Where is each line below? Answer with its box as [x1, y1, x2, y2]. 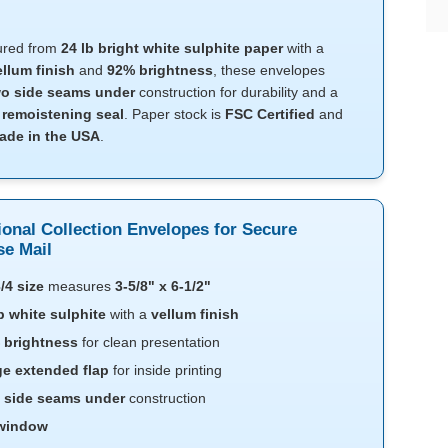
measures [43, 278, 115, 295]
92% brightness [106, 62, 213, 79]
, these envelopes [212, 62, 325, 79]
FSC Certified [224, 106, 315, 123]
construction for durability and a [134, 84, 338, 101]
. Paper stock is [123, 106, 225, 123]
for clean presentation [77, 334, 220, 351]
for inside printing [108, 362, 222, 379]
